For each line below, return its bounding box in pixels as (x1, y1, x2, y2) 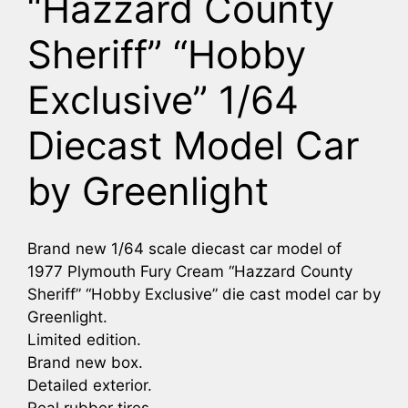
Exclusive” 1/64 (27, 76, 299, 124)
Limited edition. (27, 330, 141, 349)
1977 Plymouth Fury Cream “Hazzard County (27, 261, 352, 280)
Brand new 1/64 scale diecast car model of (27, 239, 342, 258)
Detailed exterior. (27, 375, 152, 394)
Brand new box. (27, 352, 143, 372)
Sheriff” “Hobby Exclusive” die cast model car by (27, 284, 381, 303)
